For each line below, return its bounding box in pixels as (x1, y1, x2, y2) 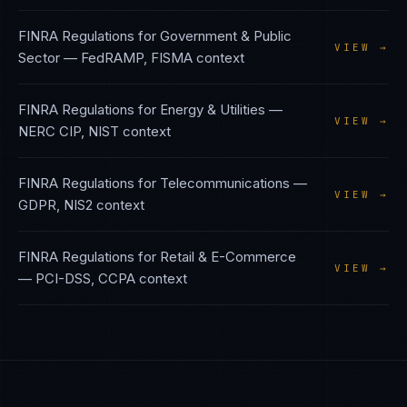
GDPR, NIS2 (18, 196, 93, 213)
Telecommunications (160, 174, 290, 192)
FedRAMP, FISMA (81, 49, 193, 66)
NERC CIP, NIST (18, 123, 119, 140)
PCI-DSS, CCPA (35, 270, 135, 287)
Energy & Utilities (160, 101, 265, 118)
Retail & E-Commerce (160, 248, 296, 265)
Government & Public (160, 27, 292, 45)
